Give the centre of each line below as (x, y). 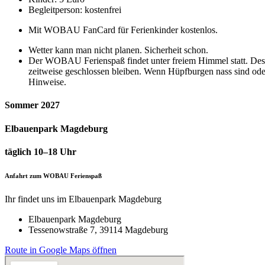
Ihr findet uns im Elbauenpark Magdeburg (83, 199)
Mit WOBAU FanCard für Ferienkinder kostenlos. (123, 30)
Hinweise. (47, 82)
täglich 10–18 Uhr (41, 152)
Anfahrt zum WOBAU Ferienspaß (53, 175)
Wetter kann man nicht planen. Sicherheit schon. (118, 50)
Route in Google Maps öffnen (61, 250)
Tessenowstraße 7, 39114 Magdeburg (98, 230)
